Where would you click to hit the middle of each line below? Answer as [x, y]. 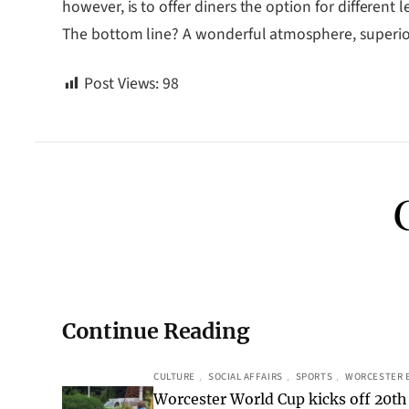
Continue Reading [156, 331]
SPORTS [314, 377]
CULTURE [174, 377]
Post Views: [121, 84]
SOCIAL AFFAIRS [245, 377]
